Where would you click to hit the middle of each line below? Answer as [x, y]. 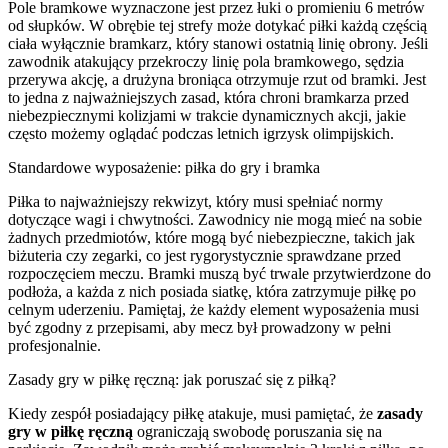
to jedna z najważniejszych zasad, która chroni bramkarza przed [208, 97]
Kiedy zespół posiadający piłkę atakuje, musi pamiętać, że [192, 413]
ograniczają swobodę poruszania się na [257, 431]
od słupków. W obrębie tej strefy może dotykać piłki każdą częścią [217, 25]
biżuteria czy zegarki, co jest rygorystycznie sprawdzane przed [204, 255]
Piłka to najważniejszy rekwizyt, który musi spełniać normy [195, 201]
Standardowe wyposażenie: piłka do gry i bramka [164, 167]
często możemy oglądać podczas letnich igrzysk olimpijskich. [201, 133]
